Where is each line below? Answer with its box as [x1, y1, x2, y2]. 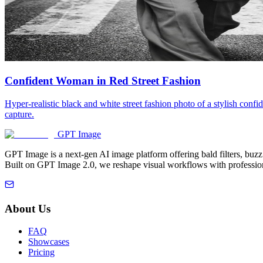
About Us [5, 202, 50, 215]
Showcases [28, 237, 69, 247]
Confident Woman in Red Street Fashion [5, 75, 201, 87]
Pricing [28, 247, 55, 258]
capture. [5, 109, 34, 119]
